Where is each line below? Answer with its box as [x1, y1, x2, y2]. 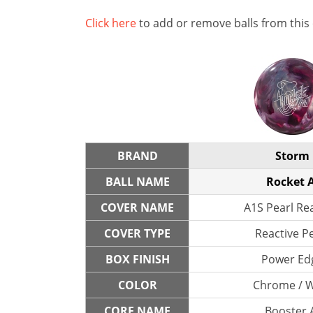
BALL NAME [105, 174, 170, 189]
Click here [85, 15, 136, 31]
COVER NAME [101, 200, 174, 215]
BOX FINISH [105, 252, 170, 267]
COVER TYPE [104, 226, 170, 241]
